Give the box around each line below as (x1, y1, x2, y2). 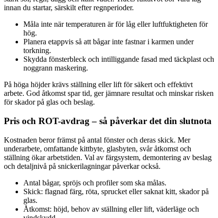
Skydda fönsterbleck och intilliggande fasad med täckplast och (23, 55, 214, 64)
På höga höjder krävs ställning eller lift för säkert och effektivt (4, 80, 193, 89)
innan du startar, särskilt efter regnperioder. (4, 3, 134, 12)
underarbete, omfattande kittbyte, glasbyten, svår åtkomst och (4, 144, 191, 153)
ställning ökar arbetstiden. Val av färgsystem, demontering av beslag (4, 153, 212, 162)
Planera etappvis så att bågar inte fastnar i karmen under (23, 37, 194, 46)
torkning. (23, 46, 51, 55)
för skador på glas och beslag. (4, 98, 95, 107)
